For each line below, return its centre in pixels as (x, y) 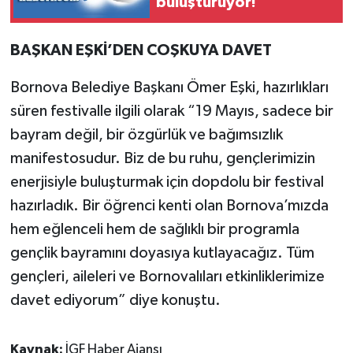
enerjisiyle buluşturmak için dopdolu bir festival (167, 182)
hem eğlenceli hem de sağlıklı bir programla (154, 229)
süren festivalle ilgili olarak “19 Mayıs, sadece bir (171, 111)
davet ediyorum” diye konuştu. (115, 300)
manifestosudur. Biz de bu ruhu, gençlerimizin (162, 158)
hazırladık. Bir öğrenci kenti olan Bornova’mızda (169, 205)
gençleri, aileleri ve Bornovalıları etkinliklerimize (167, 276)
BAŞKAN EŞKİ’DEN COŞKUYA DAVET (141, 50)
